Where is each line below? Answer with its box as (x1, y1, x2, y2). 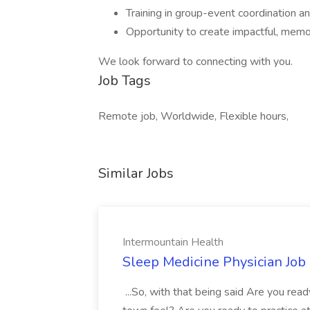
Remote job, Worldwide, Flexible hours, (98, 109, 289, 124)
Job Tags (98, 71, 151, 90)
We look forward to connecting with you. (98, 54, 293, 69)
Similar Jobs (98, 164, 174, 183)
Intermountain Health (122, 235, 224, 250)
